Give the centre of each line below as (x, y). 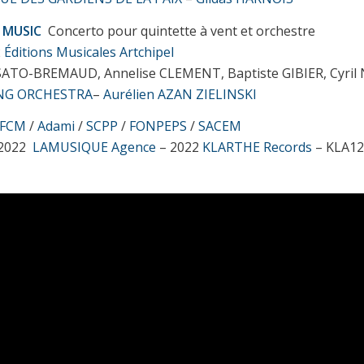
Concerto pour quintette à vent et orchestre (180, 30)
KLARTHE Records (258, 147)
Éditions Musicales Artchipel (89, 52)
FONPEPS (158, 126)
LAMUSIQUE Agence (95, 147)
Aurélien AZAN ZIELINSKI (180, 94)
